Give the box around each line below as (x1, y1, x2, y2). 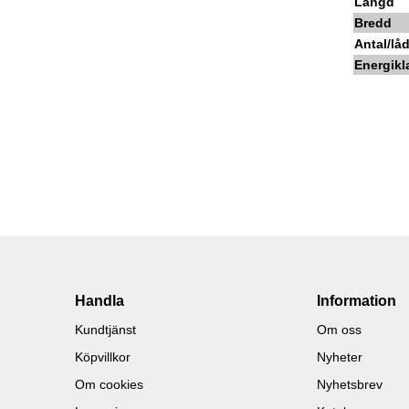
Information (317, 293, 397, 309)
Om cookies (75, 377, 144, 393)
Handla (75, 293, 125, 309)
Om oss (317, 322, 362, 338)
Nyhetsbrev (317, 377, 383, 393)
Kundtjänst (75, 322, 137, 338)
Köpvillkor (75, 350, 131, 365)
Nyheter (317, 350, 363, 365)
